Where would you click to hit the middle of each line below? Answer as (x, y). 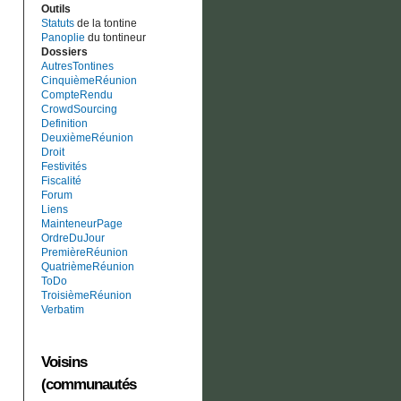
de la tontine (106, 24)
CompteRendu (77, 95)
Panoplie (63, 38)
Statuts (58, 24)
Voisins (64, 363)
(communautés (89, 385)
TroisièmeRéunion (86, 296)
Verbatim (63, 310)
